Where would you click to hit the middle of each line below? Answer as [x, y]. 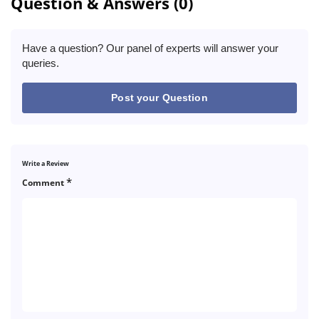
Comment [44, 183]
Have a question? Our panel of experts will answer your [150, 48]
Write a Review [46, 163]
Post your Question [159, 98]
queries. [41, 63]
